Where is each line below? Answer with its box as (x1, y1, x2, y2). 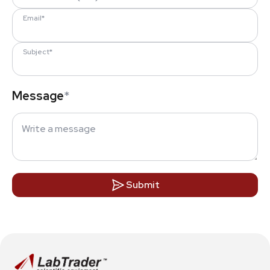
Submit (126, 178, 160, 191)
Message (12, 88, 64, 104)
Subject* (23, 47, 52, 57)
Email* (23, 13, 45, 23)
